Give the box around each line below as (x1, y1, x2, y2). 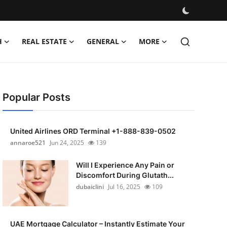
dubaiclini (75, 182, 104, 191)
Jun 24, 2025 (49, 138, 84, 147)
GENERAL (87, 36, 119, 46)
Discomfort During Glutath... (75, 171, 174, 179)
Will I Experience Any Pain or (75, 161, 174, 169)
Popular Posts (2, 91, 70, 103)
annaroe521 (10, 138, 46, 147)
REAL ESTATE (22, 36, 67, 46)
